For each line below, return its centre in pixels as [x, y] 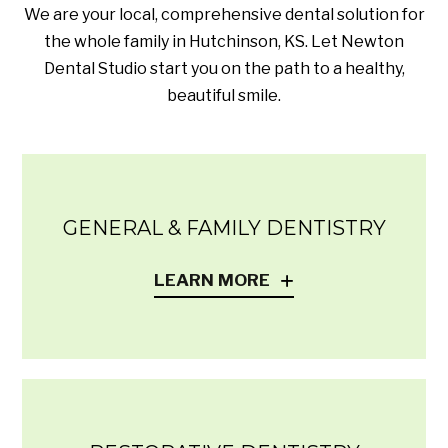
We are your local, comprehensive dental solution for [224, 15]
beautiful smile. [224, 96]
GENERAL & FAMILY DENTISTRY [224, 228]
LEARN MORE [212, 280]
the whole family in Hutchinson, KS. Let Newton [224, 42]
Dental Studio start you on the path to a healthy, [224, 69]
